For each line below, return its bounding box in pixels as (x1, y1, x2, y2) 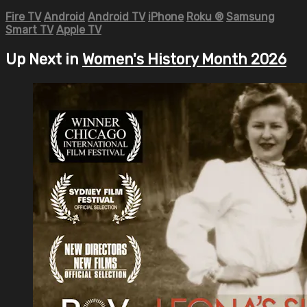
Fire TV (5, 10, 41, 23)
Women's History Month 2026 (82, 51, 286, 69)
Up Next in (5, 51, 82, 69)
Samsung (226, 10, 275, 23)
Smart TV (5, 23, 53, 36)
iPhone (148, 10, 184, 23)
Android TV (88, 10, 145, 23)
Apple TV (56, 23, 101, 36)
